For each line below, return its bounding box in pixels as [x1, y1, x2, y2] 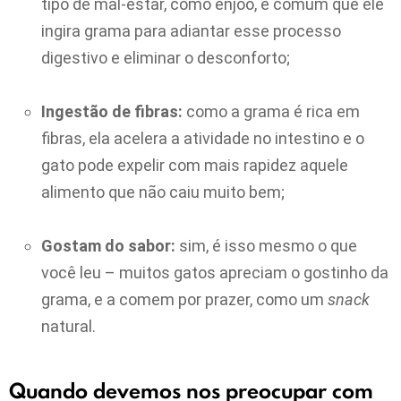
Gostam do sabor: [41, 236, 175, 256]
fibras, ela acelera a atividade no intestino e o [41, 129, 364, 149]
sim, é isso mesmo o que [175, 236, 357, 256]
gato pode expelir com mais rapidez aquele [41, 156, 348, 175]
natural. [41, 317, 96, 337]
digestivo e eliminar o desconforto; [41, 48, 290, 68]
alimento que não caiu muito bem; [41, 183, 285, 202]
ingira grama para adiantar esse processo [41, 21, 341, 41]
